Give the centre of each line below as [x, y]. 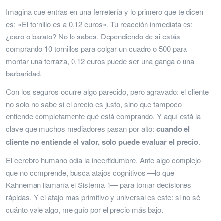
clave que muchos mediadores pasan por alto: [81, 128]
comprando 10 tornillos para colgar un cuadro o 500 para [96, 48]
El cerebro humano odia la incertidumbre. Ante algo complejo [103, 160]
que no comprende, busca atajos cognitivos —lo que [90, 172]
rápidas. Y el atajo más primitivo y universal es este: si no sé [103, 197]
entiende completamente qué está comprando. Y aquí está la [103, 116]
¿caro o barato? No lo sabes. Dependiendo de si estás [93, 36]
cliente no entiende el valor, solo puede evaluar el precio [102, 141]
